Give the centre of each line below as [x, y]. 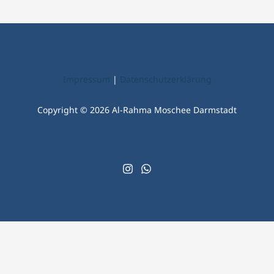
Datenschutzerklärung [165, 80]
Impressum [86, 80]
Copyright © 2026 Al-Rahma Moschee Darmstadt [137, 109]
